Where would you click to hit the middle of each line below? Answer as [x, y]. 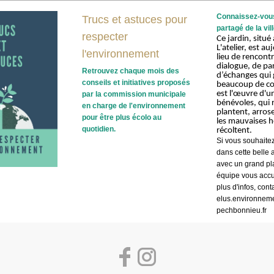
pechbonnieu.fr [242, 210]
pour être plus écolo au [122, 118]
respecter [105, 37]
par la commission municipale [134, 94]
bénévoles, [237, 103]
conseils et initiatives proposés [136, 83]
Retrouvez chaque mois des [131, 71]
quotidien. [99, 129]
